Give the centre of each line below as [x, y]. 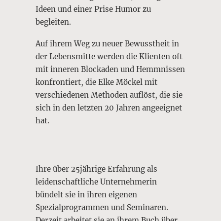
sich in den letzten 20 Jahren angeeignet [109, 108]
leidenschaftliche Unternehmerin [96, 182]
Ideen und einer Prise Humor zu [93, 9]
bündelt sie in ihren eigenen [86, 195]
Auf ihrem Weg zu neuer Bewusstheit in [107, 44]
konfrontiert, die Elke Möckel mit [96, 82]
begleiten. [53, 22]
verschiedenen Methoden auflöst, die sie [109, 95]
